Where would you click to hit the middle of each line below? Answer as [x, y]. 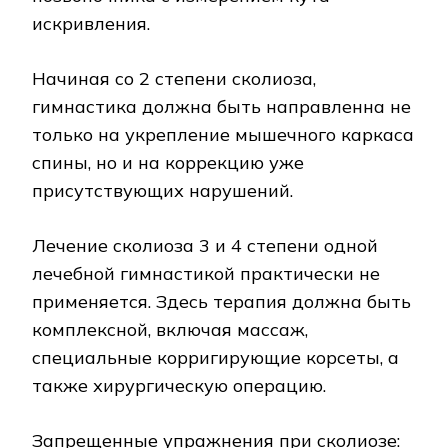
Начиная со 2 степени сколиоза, [174, 79]
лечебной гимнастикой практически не [206, 274]
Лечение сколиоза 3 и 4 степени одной [205, 246]
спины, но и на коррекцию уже [168, 163]
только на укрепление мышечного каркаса [223, 135]
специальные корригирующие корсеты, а [215, 358]
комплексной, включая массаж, [170, 330]
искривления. [91, 24]
